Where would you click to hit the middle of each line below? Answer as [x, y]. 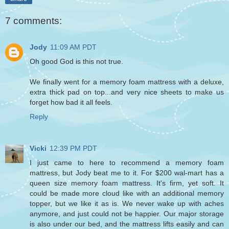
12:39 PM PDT [73, 148]
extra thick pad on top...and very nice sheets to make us [127, 92]
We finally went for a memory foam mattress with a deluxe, [127, 82]
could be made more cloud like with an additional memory [127, 193]
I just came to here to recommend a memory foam [127, 163]
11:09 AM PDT [73, 47]
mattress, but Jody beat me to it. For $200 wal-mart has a [127, 173]
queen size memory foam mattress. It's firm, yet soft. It [127, 183]
